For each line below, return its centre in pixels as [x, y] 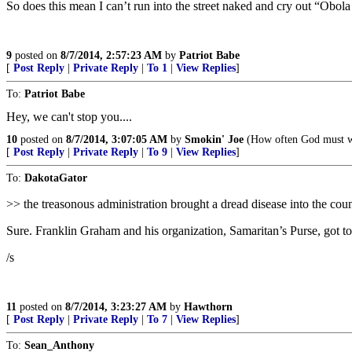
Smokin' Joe [214, 139]
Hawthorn [208, 307]
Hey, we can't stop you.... [69, 117]
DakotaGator [56, 178]
